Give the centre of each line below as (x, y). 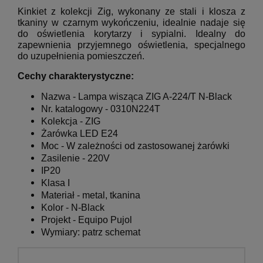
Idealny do (220, 34)
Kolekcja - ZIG (71, 122)
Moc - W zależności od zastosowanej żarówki (135, 146)
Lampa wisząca (112, 97)
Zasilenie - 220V (75, 159)
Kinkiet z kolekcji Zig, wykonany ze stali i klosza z (131, 12)
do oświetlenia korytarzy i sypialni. (102, 34)
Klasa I (55, 183)
